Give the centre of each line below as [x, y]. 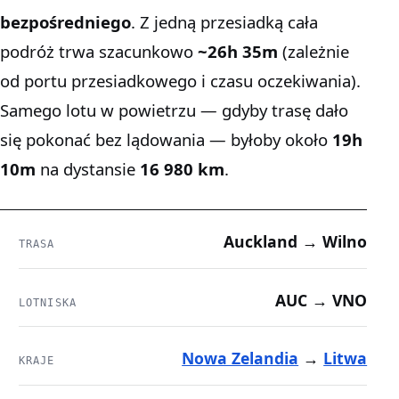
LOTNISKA [48, 302]
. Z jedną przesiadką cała [224, 22]
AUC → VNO [322, 300]
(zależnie [313, 52]
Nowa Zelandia [240, 358]
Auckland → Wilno [296, 242]
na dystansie [88, 169]
